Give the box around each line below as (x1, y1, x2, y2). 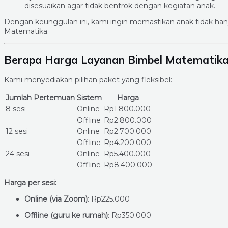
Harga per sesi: (4, 178, 56, 188)
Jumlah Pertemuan (6, 93, 75, 103)
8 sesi (6, 104, 26, 114)
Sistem (77, 93, 102, 103)
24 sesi (6, 149, 30, 159)
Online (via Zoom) (24, 194, 88, 204)
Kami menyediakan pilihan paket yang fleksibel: (4, 75, 172, 85)
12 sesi (6, 127, 28, 136)
